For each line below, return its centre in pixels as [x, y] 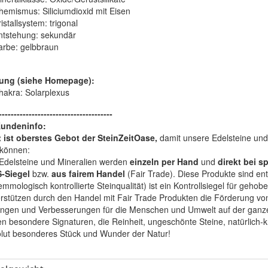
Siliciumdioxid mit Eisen [85, 11]
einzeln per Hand [164, 162]
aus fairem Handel [88, 174]
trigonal [62, 23]
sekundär [57, 35]
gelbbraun [38, 47]
